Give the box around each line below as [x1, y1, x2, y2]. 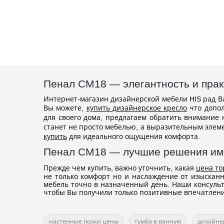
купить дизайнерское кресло [86, 103, 187, 113]
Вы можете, [43, 103, 86, 113]
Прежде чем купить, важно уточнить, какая [43, 163, 196, 173]
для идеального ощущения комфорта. [67, 131, 200, 141]
